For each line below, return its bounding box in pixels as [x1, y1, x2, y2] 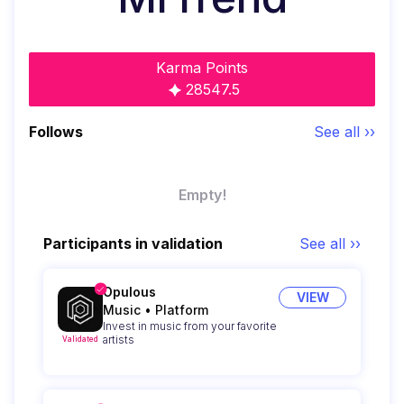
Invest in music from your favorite [103, 318, 277, 333]
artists [103, 332, 134, 346]
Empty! [178, 185, 226, 204]
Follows [29, 122, 83, 141]
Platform [155, 301, 208, 317]
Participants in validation [43, 234, 223, 252]
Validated [62, 334, 98, 344]
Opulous [103, 283, 156, 299]
